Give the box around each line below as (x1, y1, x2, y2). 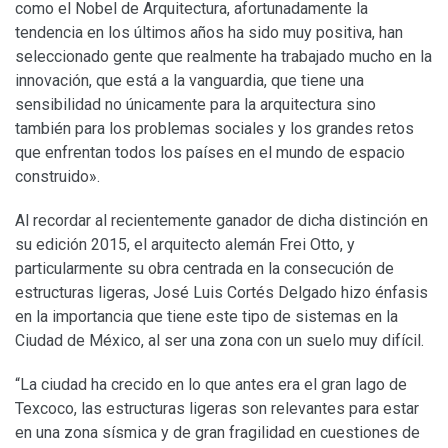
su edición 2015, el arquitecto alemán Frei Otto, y (15, 234, 355, 254)
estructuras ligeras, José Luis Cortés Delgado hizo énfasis (15, 282, 428, 302)
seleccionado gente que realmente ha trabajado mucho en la (15, 46, 432, 66)
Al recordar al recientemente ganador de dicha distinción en (15, 210, 428, 230)
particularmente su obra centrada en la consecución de (15, 258, 394, 278)
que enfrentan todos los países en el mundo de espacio (15, 142, 405, 162)
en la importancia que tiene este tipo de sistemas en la (15, 306, 398, 326)
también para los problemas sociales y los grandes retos (15, 118, 414, 138)
